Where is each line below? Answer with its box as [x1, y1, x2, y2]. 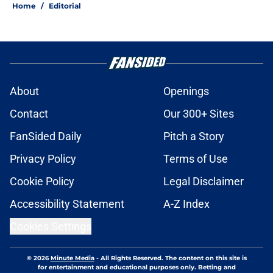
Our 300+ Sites [163, 107, 234, 121]
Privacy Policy [10, 152, 76, 166]
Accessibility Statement [10, 197, 124, 211]
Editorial [49, 1, 81, 11]
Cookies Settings [10, 220, 91, 233]
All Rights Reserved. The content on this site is [100, 254, 247, 263]
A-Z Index [163, 197, 210, 211]
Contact [10, 107, 48, 121]
